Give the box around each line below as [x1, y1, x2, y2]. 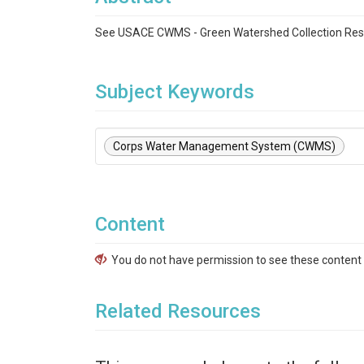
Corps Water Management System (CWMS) [113, 140, 336, 153]
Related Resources [95, 300, 261, 323]
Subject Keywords [95, 80, 254, 103]
